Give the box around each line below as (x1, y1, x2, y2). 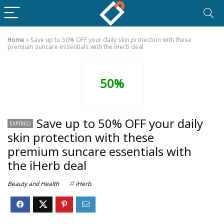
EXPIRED (9, 119, 31, 127)
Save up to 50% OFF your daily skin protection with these (30, 35, 191, 44)
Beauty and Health (7, 179, 59, 188)
